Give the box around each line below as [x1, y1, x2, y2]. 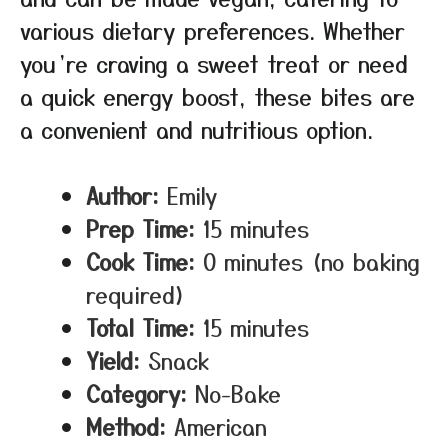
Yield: [86, 344, 140, 376]
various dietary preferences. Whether [20, 14, 405, 46]
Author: [86, 179, 159, 211]
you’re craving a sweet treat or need [20, 47, 408, 79]
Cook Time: [86, 245, 195, 277]
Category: [86, 377, 187, 409]
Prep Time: [86, 212, 195, 244]
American [174, 410, 267, 442]
